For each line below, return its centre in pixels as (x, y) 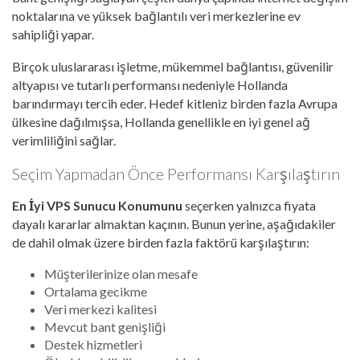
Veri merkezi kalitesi (100, 309)
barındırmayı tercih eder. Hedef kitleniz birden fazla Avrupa (175, 104)
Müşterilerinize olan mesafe (121, 274)
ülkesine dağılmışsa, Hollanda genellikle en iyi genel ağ (161, 122)
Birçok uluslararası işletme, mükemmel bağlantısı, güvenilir (173, 67)
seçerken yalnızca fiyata (249, 206)
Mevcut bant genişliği (105, 327)
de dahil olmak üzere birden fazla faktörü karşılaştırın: (161, 243)
